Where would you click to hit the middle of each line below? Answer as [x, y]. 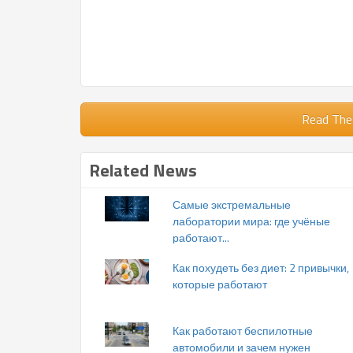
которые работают [220, 284]
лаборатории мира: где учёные [251, 221]
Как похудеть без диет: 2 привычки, [261, 268]
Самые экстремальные [232, 205]
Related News [143, 171]
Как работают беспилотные [243, 331]
